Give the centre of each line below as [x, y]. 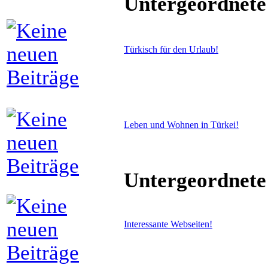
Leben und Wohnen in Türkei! [181, 124]
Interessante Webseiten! [168, 224]
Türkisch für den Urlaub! [171, 49]
